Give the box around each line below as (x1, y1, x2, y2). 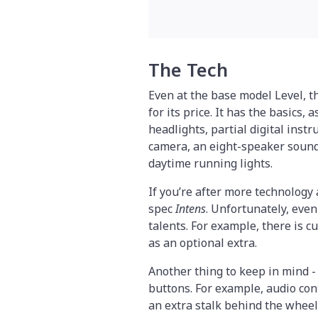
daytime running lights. (148, 155, 273, 171)
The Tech (148, 57, 228, 82)
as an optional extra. (148, 234, 257, 251)
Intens (175, 200, 206, 216)
